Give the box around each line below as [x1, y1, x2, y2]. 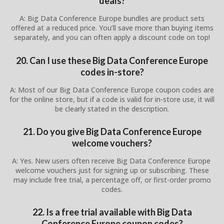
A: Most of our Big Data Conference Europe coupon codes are [10, 84, 214, 94]
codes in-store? [80, 66, 144, 77]
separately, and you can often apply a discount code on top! [14, 32, 210, 42]
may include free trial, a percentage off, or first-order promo [13, 175, 211, 185]
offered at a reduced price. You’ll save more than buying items [10, 23, 213, 33]
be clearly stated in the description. [55, 103, 169, 113]
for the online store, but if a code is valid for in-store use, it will [9, 94, 214, 104]
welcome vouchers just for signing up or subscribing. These [15, 165, 209, 175]
